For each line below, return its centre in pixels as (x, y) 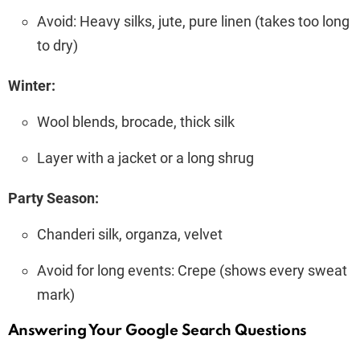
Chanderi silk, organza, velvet (130, 234)
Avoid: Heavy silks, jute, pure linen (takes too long (193, 21)
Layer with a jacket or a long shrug (145, 157)
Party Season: (53, 198)
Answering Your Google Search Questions (157, 330)
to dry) (57, 45)
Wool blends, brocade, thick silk (136, 121)
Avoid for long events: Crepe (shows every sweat (192, 270)
